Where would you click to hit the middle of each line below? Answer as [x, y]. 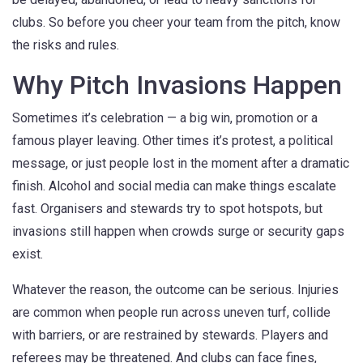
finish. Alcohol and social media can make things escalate [174, 186]
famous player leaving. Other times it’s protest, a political [173, 141]
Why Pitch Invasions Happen [177, 85]
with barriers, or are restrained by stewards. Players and [170, 335]
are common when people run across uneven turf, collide [171, 312]
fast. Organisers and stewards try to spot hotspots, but [167, 209]
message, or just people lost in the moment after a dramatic [181, 163]
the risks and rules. [66, 45]
